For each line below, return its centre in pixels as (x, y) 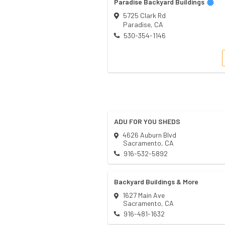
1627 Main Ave (144, 195)
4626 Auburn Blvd (149, 135)
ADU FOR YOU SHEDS (147, 122)
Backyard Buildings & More (156, 182)
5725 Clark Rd (144, 16)
